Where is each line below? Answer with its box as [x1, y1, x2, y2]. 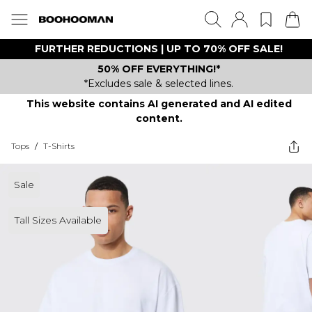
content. [135, 112, 182, 125]
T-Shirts [43, 141, 75, 151]
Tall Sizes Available [15, 214, 102, 226]
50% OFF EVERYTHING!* [97, 63, 220, 75]
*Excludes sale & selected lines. [84, 77, 233, 90]
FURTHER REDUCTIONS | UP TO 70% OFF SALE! [35, 42, 283, 55]
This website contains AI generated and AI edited [26, 97, 292, 110]
